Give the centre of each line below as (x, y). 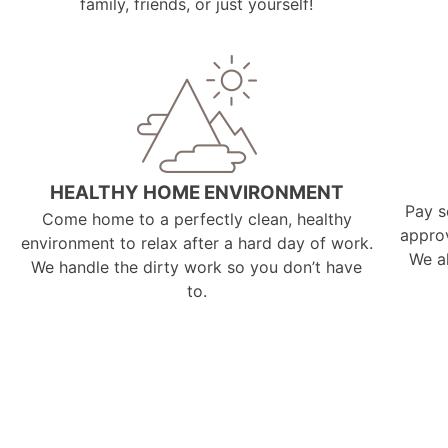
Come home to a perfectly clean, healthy (196, 218)
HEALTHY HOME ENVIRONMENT (196, 192)
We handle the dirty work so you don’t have (197, 266)
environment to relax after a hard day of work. (196, 242)
